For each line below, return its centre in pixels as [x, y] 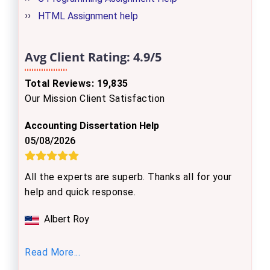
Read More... [52, 252]
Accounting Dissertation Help [92, 126]
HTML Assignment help [88, 16]
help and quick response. [80, 192]
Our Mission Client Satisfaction [95, 99]
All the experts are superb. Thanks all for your [128, 177]
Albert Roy [67, 219]
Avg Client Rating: [77, 57]
